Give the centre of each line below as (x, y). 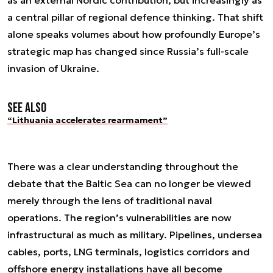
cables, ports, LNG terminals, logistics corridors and (129, 251)
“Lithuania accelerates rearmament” (87, 120)
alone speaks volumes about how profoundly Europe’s (134, 34)
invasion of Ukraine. (53, 68)
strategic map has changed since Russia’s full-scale (128, 51)
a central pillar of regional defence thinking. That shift (135, 17)
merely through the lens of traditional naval (110, 200)
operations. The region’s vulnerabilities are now (119, 217)
